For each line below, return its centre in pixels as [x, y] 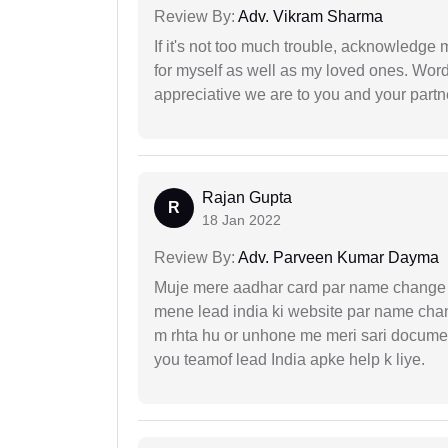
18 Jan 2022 [241, 220]
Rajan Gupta [247, 198]
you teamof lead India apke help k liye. [289, 360]
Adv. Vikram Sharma [309, 17]
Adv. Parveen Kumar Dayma [337, 258]
